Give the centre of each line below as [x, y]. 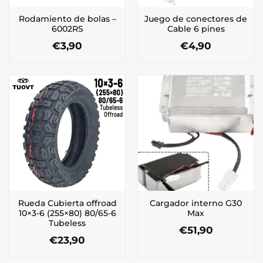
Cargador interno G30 [196, 203]
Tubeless [67, 223]
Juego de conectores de [196, 19]
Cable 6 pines [196, 29]
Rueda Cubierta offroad [67, 203]
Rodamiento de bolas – [67, 19]
